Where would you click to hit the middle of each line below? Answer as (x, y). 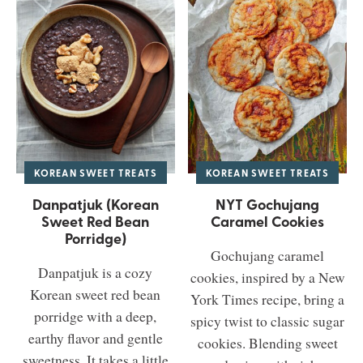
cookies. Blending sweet (267, 344)
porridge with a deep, (96, 317)
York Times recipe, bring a (268, 300)
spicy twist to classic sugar (268, 322)
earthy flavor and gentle (95, 339)
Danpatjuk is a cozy (96, 273)
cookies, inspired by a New (267, 278)
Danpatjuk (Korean (95, 205)
